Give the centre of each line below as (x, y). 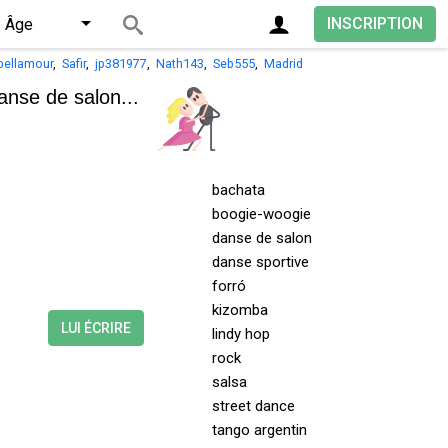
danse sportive (260, 262)
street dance (253, 406)
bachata (238, 190)
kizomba (240, 310)
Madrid (283, 63)
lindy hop (241, 334)
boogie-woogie (261, 214)
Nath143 (180, 63)
